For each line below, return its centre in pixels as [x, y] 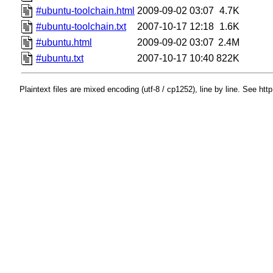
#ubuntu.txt [60, 58]
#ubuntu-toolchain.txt [81, 26]
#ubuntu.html [64, 42]
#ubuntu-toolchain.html [86, 10]
